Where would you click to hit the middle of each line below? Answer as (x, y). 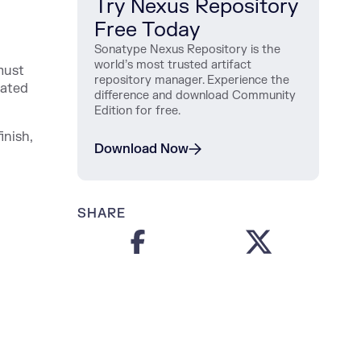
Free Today (147, 30)
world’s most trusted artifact (173, 65)
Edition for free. (137, 111)
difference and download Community (195, 95)
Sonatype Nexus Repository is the (187, 50)
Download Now (141, 149)
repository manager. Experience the (192, 80)
